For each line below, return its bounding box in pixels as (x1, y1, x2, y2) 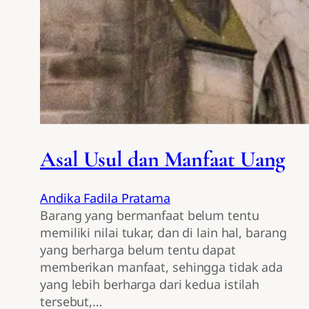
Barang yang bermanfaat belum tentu (40, 207, 259, 224)
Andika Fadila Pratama (40, 190, 170, 207)
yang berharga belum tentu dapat (40, 241, 236, 259)
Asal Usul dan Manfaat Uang (40, 145, 286, 172)
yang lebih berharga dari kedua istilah (40, 276, 260, 293)
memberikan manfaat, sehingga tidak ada (40, 259, 283, 276)
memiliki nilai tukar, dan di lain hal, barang (40, 224, 287, 241)
